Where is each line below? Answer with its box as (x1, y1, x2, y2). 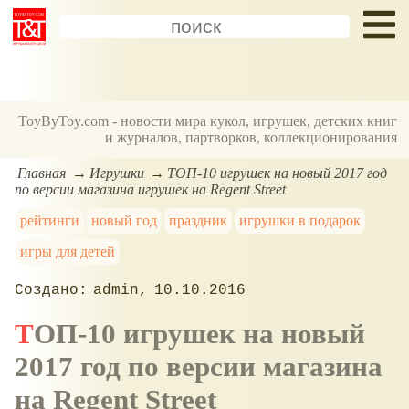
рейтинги (20, 212, 80, 228)
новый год (91, 212, 158, 228)
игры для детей (20, 243, 116, 259)
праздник (168, 212, 227, 228)
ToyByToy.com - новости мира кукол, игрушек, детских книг (18, 113, 398, 130)
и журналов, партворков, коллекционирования (105, 130, 398, 146)
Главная (17, 164, 67, 181)
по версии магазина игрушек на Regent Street (15, 181, 286, 197)
